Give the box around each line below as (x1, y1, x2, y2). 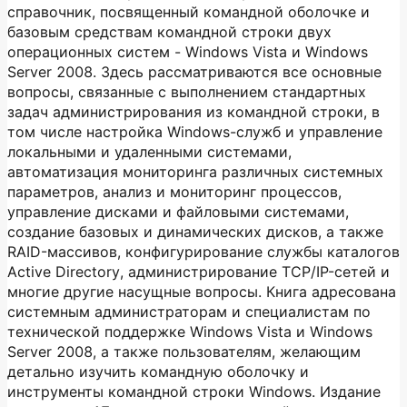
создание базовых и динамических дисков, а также (7, 223, 383, 241)
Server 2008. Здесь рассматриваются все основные (7, 63, 382, 81)
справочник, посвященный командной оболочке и (7, 3, 370, 21)
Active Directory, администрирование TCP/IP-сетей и (7, 263, 390, 281)
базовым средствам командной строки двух (7, 23, 332, 41)
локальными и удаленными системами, (7, 143, 292, 161)
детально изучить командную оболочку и (7, 362, 309, 381)
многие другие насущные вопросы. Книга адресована (7, 283, 396, 301)
